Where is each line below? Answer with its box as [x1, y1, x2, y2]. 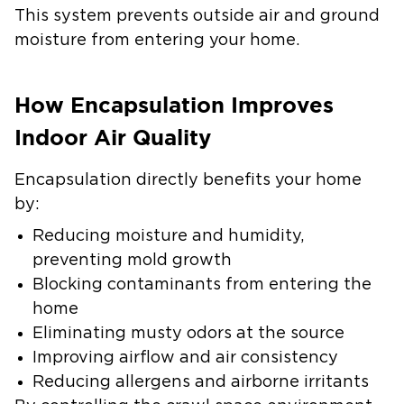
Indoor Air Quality [14, 125, 211, 150]
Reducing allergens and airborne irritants [32, 374, 369, 390]
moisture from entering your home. [14, 32, 299, 49]
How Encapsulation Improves [14, 93, 334, 117]
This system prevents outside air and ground [14, 8, 380, 24]
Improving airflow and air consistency [32, 350, 338, 366]
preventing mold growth [32, 252, 232, 269]
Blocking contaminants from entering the [32, 277, 372, 293]
